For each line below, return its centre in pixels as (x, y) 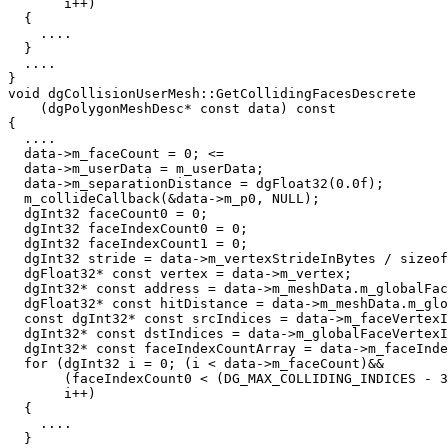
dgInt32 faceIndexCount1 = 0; (128, 244)
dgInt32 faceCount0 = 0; (108, 214)
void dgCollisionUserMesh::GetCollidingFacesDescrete (212, 94)
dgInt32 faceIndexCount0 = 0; (128, 229)
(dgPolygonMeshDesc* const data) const (172, 109)
